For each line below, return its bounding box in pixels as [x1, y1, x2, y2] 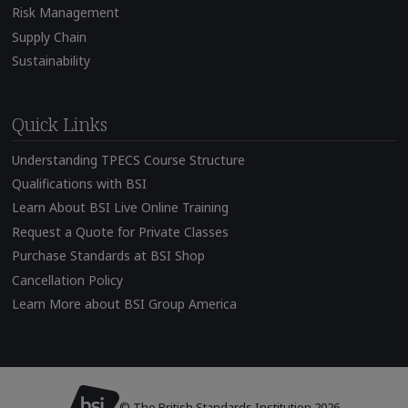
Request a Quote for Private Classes [11, 222, 229, 240]
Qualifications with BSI [11, 175, 147, 193]
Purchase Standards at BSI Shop [11, 247, 205, 265]
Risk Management [11, 4, 119, 22]
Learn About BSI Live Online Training [11, 199, 229, 217]
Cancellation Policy [11, 270, 123, 289]
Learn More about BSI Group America [11, 294, 237, 312]
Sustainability [11, 52, 90, 70]
